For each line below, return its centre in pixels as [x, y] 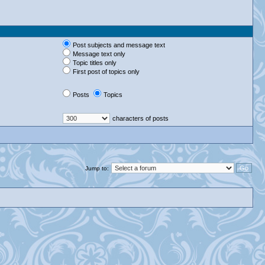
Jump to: [97, 168]
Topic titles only [95, 63]
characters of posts [140, 118]
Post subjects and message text [119, 45]
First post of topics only [106, 72]
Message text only [99, 54]
